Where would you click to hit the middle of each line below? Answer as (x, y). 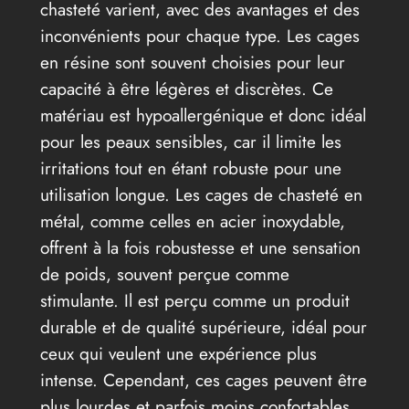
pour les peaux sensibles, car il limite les (190, 142)
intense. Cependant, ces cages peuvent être (203, 380)
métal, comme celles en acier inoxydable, (192, 221)
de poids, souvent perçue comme (164, 274)
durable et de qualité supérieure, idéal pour (203, 327)
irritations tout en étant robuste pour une (190, 168)
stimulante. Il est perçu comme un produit (194, 301)
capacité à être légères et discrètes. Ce (186, 89)
